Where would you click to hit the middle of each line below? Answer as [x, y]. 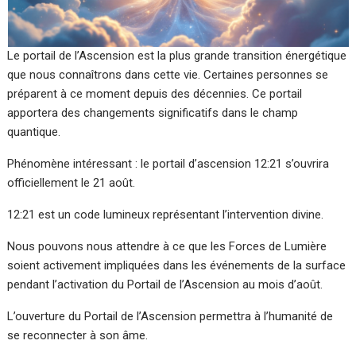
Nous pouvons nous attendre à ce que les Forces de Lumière [167, 247]
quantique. [34, 132]
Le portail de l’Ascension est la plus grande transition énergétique [177, 56]
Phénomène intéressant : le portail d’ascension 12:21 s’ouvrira [168, 164]
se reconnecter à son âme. [78, 336]
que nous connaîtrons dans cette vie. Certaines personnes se [168, 75]
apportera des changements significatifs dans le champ [153, 113]
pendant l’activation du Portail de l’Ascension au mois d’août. [165, 285]
